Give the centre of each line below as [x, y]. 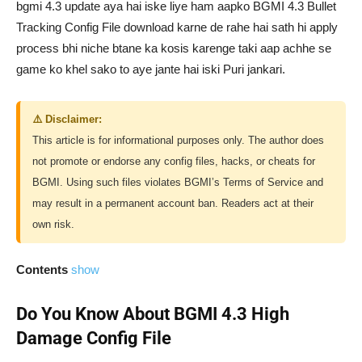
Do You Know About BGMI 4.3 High [153, 314]
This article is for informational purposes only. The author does [178, 141]
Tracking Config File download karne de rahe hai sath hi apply [177, 27]
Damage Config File [94, 339]
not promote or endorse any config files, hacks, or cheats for [174, 162]
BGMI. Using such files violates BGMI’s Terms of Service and [178, 183]
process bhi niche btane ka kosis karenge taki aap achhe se [174, 48]
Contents [42, 270]
